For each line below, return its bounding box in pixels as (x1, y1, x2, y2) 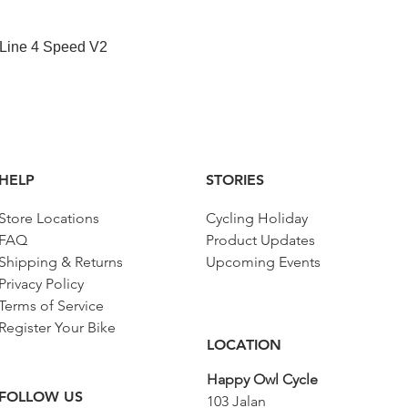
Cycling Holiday (206, 209, 308, 227)
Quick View (172, 37, 236, 53)
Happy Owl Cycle (207, 370, 318, 388)
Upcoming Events (206, 252, 321, 270)
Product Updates (206, 230, 315, 249)
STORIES (206, 170, 264, 189)
